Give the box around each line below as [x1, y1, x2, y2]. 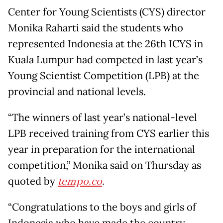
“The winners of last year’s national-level [8, 111, 197, 124]
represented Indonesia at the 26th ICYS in [8, 37, 203, 51]
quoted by [8, 175, 58, 188]
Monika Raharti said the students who [8, 21, 183, 35]
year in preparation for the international [8, 143, 195, 156]
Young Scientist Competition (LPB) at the [8, 69, 199, 83]
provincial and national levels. [8, 85, 146, 99]
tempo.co [58, 175, 102, 189]
